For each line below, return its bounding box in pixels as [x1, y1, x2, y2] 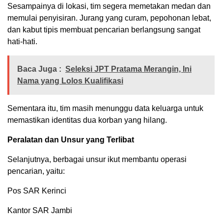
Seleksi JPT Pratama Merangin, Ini [65, 65, 192, 74]
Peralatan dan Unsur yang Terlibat [7, 136, 134, 144]
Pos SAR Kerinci [7, 187, 66, 195]
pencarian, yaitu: [7, 167, 65, 176]
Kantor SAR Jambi [7, 206, 72, 215]
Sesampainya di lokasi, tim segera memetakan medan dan [7, 2, 211, 11]
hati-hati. [7, 37, 37, 46]
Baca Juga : [17, 65, 61, 74]
